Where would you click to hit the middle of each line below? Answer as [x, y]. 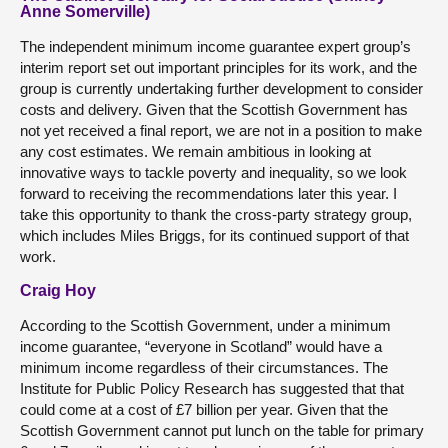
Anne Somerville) [85, 11]
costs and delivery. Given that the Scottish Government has [214, 109]
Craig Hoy [58, 290]
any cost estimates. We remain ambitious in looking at [195, 151]
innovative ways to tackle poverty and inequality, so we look [213, 172]
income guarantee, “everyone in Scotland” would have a [201, 346]
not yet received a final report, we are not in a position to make [221, 130]
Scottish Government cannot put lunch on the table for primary [222, 430]
